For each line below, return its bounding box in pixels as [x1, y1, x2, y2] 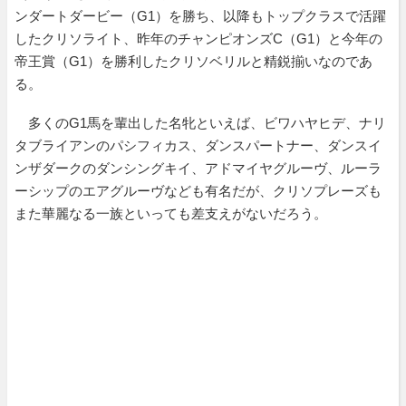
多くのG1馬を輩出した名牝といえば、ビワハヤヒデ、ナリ [14, 114, 386, 130]
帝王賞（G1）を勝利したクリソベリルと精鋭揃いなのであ [14, 53, 372, 69]
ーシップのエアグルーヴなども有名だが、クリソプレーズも [14, 182, 382, 198]
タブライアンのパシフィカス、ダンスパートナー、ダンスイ [14, 137, 382, 153]
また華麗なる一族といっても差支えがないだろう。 [14, 205, 327, 221]
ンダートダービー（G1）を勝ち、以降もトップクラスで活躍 [14, 7, 386, 24]
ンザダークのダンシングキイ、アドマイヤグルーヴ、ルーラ [14, 159, 382, 176]
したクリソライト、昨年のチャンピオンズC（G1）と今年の [14, 30, 382, 46]
